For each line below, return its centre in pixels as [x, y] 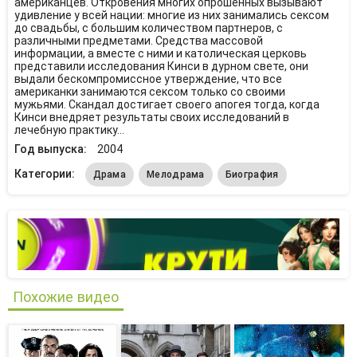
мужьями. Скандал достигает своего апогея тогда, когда [167, 104]
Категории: [45, 174]
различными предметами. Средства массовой [138, 41]
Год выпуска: [51, 149]
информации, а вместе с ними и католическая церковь [160, 53]
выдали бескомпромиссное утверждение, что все [148, 79]
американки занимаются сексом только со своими [149, 92]
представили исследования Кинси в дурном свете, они [161, 66]
